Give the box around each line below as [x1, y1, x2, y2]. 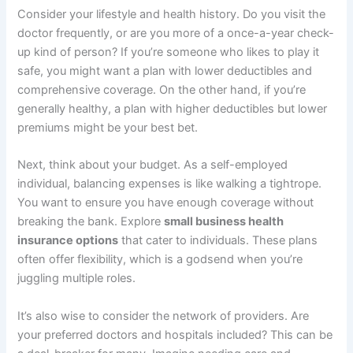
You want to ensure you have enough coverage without [17, 195, 314, 210]
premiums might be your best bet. [17, 121, 199, 136]
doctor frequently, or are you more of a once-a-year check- [17, 26, 335, 41]
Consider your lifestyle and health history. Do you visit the [17, 7, 326, 22]
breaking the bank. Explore [17, 214, 165, 229]
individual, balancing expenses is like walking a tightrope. [17, 176, 322, 191]
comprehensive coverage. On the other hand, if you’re [17, 83, 307, 98]
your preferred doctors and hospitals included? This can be [17, 327, 333, 342]
